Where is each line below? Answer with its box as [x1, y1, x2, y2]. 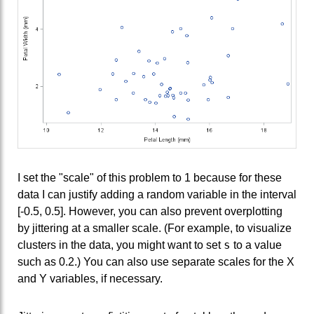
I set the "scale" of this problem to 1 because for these [18, 172, 282, 184]
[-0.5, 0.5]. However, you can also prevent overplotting [18, 205, 282, 218]
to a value [231, 239, 282, 252]
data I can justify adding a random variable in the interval [18, 189, 296, 201]
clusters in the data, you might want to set [18, 239, 224, 252]
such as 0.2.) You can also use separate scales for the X [18, 256, 294, 268]
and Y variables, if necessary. [18, 273, 163, 285]
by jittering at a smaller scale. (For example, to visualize [18, 222, 292, 235]
